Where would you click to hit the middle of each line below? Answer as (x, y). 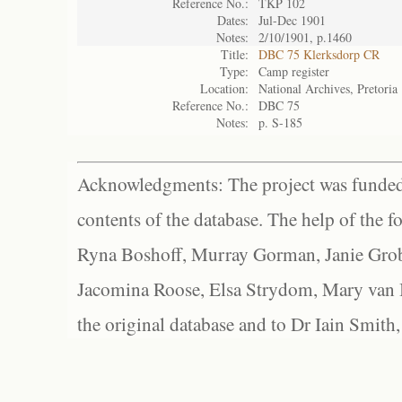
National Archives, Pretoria (328, 88)
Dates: (233, 20)
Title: (235, 54)
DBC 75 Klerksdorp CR (319, 54)
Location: (224, 88)
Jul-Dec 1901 (292, 20)
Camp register (294, 71)
